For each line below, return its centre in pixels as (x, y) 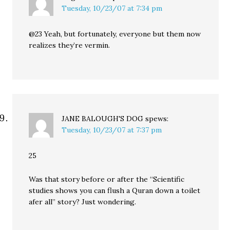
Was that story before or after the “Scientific (107, 179)
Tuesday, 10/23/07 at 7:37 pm (112, 130)
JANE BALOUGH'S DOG (103, 118)
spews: (157, 118)
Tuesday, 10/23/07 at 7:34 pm (112, 8)
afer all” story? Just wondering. (83, 202)
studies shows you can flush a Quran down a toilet (115, 190)
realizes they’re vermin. (70, 45)
